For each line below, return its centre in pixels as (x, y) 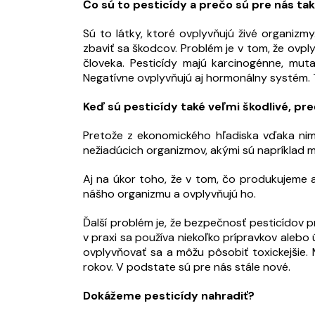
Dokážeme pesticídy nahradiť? (169, 296)
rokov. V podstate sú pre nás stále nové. (187, 267)
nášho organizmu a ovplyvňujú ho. (169, 194)
